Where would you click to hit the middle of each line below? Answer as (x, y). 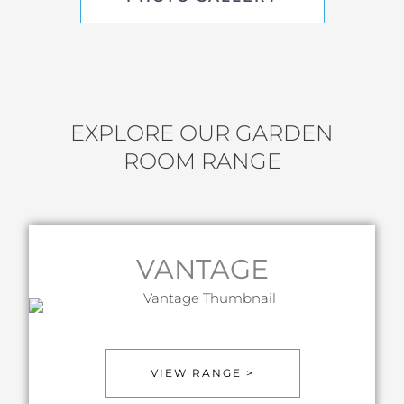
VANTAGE (202, 270)
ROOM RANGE (202, 161)
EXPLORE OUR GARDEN (202, 133)
